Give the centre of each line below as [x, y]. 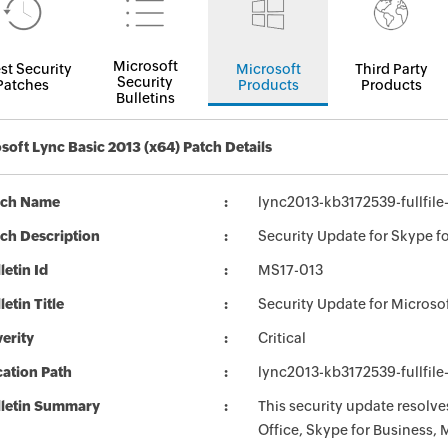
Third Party [391, 69]
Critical [282, 338]
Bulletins [145, 98]
